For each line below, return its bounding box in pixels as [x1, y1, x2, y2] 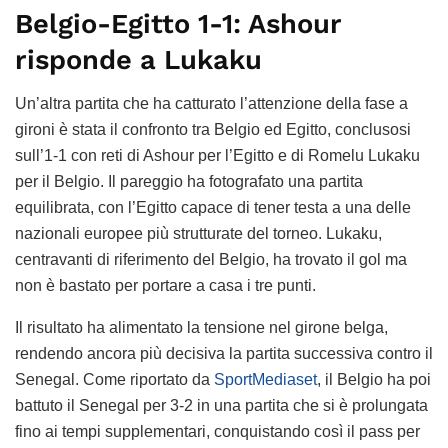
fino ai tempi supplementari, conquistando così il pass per [15, 423, 420, 441]
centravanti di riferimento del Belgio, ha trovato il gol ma [15, 251, 407, 269]
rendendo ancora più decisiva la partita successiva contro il [15, 345, 433, 363]
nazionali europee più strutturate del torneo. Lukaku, [15, 225, 382, 243]
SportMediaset [214, 371, 317, 389]
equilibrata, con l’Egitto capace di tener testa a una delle [15, 199, 411, 217]
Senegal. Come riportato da [15, 371, 214, 389]
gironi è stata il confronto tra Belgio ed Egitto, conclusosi [15, 121, 411, 139]
